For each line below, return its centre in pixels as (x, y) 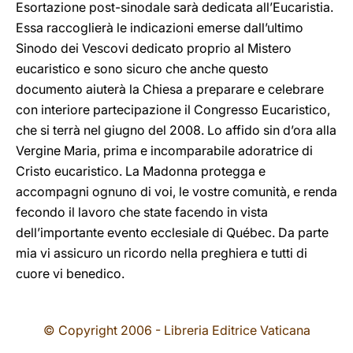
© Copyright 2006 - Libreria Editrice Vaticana (176, 330)
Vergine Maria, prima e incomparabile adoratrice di (164, 150)
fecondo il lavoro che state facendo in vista (142, 212)
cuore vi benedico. (70, 273)
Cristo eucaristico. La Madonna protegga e (141, 171)
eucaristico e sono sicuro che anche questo (142, 69)
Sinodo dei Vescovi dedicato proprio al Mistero (154, 48)
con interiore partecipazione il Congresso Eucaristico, (173, 110)
